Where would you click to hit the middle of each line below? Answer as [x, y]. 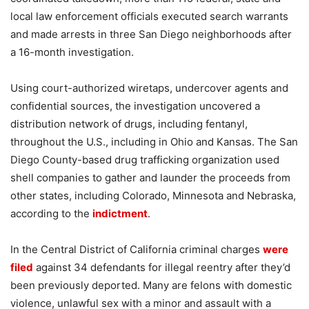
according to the [51, 213]
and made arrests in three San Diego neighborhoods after [151, 34]
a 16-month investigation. [72, 52]
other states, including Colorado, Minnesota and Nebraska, [153, 195]
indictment [120, 213]
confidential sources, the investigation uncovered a [135, 106]
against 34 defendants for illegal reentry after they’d [162, 267]
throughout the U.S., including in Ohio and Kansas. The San [154, 141]
